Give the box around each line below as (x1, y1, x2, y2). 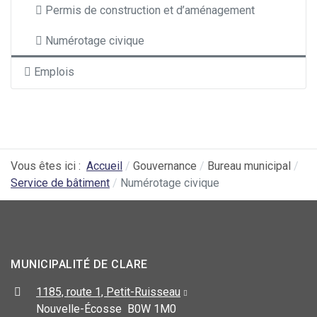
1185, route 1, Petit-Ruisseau (36, 285, 180, 299)
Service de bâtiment (11, 176, 110, 190)
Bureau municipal (207, 159, 291, 173)
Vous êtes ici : (11, 159, 86, 173)
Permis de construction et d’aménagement (45, 4, 255, 18)
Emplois (34, 65, 74, 79)
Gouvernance (133, 159, 197, 173)
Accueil (86, 159, 122, 173)
